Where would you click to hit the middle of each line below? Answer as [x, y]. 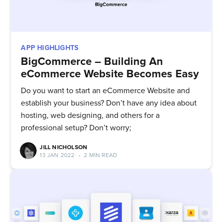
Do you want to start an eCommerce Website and [106, 90]
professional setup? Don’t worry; [76, 128]
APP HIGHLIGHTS [50, 48]
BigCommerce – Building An [92, 61]
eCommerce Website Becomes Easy [110, 74]
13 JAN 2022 [57, 155]
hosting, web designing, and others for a [90, 115]
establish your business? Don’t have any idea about [109, 103]
